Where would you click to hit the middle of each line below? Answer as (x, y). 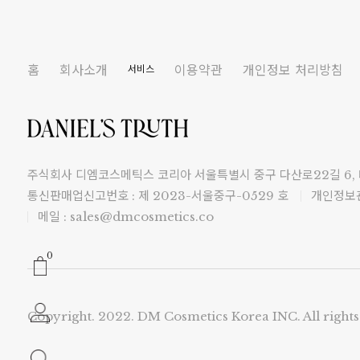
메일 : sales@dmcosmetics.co (125, 217)
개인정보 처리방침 (292, 70)
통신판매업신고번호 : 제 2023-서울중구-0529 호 (157, 196)
